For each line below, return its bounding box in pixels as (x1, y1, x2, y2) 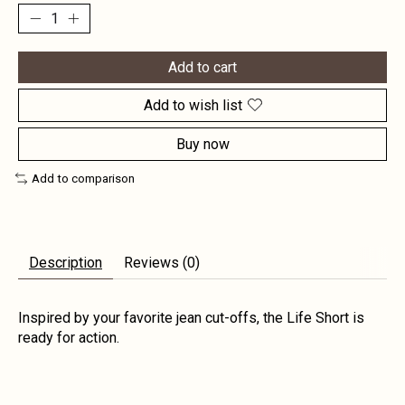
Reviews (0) (124, 254, 200, 272)
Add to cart (168, 58, 237, 76)
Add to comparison (31, 171, 135, 185)
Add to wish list (143, 96, 242, 114)
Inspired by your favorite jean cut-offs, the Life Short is (18, 309, 364, 327)
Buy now (175, 135, 230, 153)
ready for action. (18, 329, 119, 347)
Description (29, 254, 102, 272)
